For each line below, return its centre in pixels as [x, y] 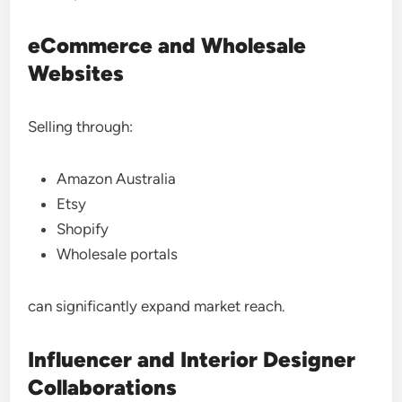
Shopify [83, 229]
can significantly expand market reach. [157, 306]
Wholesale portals [118, 254]
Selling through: [81, 127]
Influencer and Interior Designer [192, 359]
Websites [76, 73]
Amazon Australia [117, 179]
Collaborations [103, 387]
